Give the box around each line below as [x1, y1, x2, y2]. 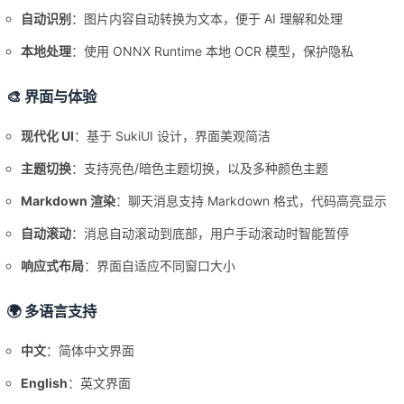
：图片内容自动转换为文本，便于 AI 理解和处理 [71, 11, 344, 27]
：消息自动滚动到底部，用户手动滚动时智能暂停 [71, 225, 350, 242]
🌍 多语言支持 [6, 302, 97, 321]
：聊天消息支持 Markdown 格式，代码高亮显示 [115, 193, 388, 209]
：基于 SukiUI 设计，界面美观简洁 [74, 128, 271, 144]
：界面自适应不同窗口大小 [84, 258, 236, 274]
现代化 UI [21, 128, 75, 144]
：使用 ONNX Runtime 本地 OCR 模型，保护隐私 [71, 43, 354, 60]
